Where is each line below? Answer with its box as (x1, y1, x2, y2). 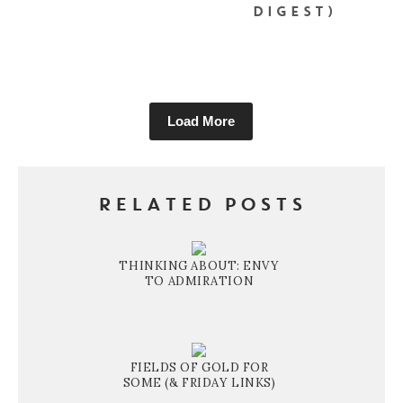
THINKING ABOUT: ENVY (119, 257, 280, 273)
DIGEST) (251, 6, 336, 21)
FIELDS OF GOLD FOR (130, 359, 269, 375)
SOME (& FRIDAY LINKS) (122, 374, 276, 390)
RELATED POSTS (96, 196, 306, 215)
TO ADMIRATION (144, 273, 255, 289)
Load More (167, 112, 236, 129)
